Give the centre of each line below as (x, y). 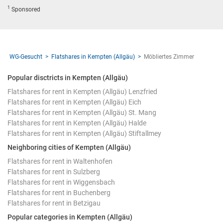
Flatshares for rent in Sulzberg (54, 171)
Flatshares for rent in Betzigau (54, 203)
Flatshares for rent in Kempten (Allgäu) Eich (74, 102)
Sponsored (25, 9)
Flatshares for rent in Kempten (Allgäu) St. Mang (82, 112)
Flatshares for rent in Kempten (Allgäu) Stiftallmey (84, 133)
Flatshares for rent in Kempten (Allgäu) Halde (77, 123)
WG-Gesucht (26, 56)
